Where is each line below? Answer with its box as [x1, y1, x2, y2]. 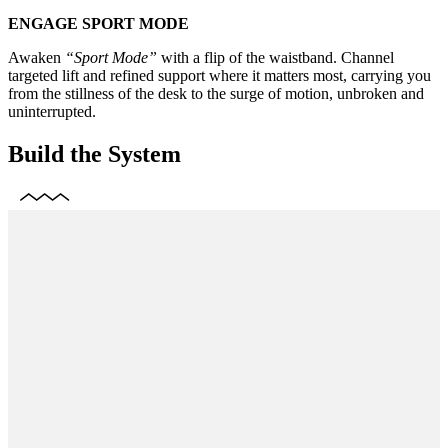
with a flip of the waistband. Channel [157, 48, 394, 66]
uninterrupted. [8, 102, 96, 120]
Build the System [8, 140, 181, 167]
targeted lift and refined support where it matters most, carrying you [8, 66, 431, 84]
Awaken [8, 48, 65, 66]
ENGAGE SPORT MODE [8, 14, 189, 32]
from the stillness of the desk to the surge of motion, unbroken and [8, 84, 424, 102]
